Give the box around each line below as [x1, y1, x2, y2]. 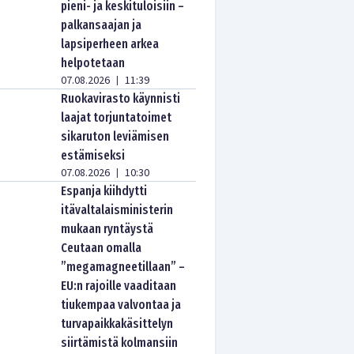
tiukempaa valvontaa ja [61, 297, 182, 312]
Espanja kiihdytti [61, 183, 148, 198]
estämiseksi [61, 148, 126, 163]
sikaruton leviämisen [61, 129, 170, 144]
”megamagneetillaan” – [61, 259, 186, 274]
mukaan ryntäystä [61, 221, 154, 236]
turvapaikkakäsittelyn [61, 316, 174, 331]
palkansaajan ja [61, 17, 142, 32]
